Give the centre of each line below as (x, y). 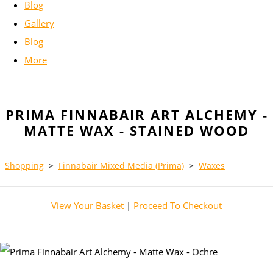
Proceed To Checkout (178, 206)
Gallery (39, 23)
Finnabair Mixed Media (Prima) (121, 166)
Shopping (24, 166)
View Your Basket (87, 206)
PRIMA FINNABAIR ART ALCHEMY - (136, 115)
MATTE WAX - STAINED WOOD (136, 131)
